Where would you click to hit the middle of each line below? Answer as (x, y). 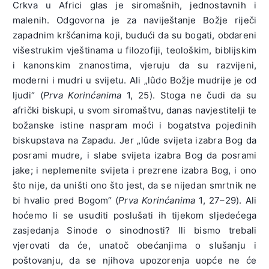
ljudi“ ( (28, 95)
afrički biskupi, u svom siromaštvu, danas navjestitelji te (134, 110)
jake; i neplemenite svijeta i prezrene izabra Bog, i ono (134, 170)
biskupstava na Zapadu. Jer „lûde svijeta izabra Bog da (134, 140)
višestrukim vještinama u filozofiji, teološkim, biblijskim (134, 50)
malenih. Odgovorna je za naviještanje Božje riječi (134, 20)
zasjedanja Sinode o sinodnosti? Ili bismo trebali (134, 230)
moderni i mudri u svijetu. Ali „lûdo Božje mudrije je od (134, 80)
